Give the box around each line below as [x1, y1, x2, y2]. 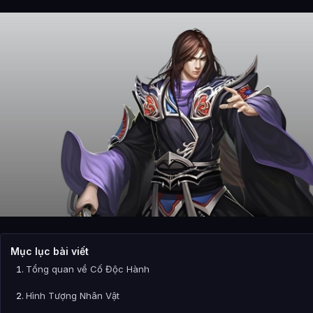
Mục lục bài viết [10, 245, 89, 258]
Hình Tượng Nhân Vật [26, 290, 119, 302]
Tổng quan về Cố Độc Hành [26, 263, 152, 275]
